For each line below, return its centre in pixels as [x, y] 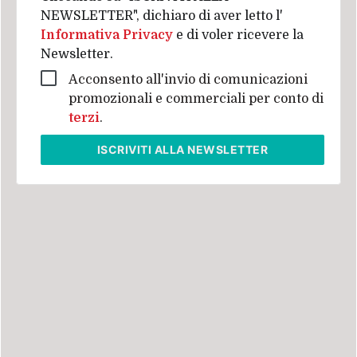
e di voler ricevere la [239, 35]
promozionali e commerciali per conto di [196, 99]
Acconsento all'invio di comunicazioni [188, 80]
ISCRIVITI [126, 149]
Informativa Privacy [108, 35]
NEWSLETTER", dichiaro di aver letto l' [161, 16]
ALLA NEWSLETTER [211, 149]
